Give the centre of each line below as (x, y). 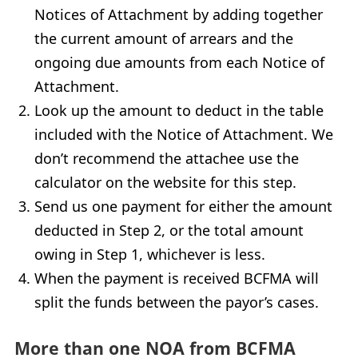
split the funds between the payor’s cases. (177, 302)
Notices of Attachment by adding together (179, 14)
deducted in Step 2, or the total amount (169, 230)
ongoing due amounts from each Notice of (180, 62)
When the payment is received (139, 278)
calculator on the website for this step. (166, 182)
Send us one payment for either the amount (184, 206)
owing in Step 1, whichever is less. (150, 254)
